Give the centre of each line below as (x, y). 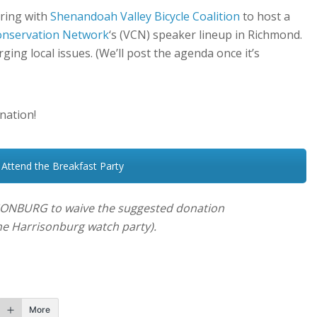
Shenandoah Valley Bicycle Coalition (145, 17)
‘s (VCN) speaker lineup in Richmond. (206, 35)
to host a (265, 17)
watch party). (122, 227)
